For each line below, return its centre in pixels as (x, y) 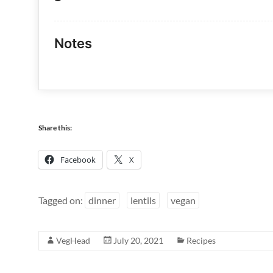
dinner (102, 200)
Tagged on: (62, 200)
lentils (143, 200)
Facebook (78, 160)
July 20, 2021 (138, 241)
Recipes (201, 241)
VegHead (73, 241)
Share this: (55, 128)
